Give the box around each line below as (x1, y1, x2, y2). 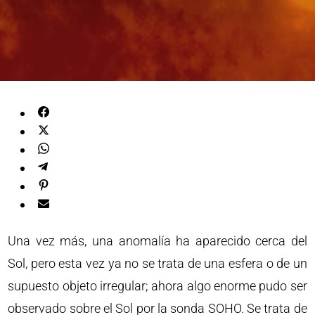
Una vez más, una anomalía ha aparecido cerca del (8, 233, 307, 248)
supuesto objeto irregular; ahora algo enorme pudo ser (8, 278, 307, 293)
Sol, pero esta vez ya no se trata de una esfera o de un (8, 256, 307, 271)
